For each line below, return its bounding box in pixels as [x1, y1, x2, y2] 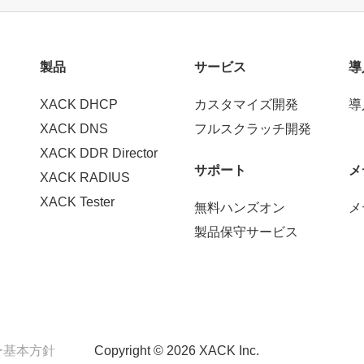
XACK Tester [40, 194, 115, 209]
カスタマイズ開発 [194, 97, 298, 111]
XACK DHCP [40, 97, 118, 111]
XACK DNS [40, 121, 108, 136]
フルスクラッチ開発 [194, 121, 311, 136]
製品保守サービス [194, 224, 298, 239]
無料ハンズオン [194, 200, 285, 214]
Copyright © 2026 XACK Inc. [94, 343, 259, 357]
